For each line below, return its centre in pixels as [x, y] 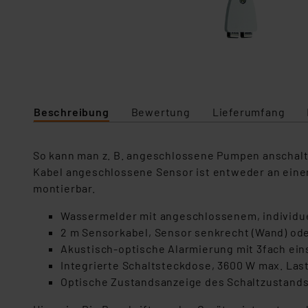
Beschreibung [71, 112]
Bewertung [161, 112]
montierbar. [64, 188]
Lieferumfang [249, 112]
